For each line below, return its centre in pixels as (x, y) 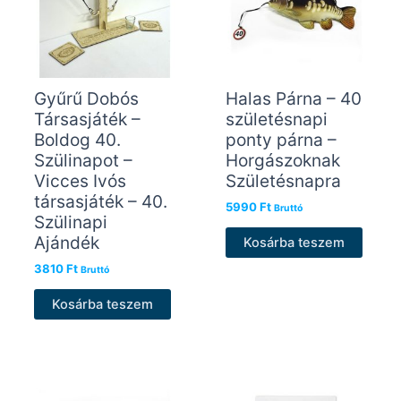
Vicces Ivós (80, 180)
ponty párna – (281, 139)
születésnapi (276, 119)
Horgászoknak (282, 160)
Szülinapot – (83, 160)
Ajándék (66, 242)
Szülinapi (70, 222)
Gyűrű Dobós (86, 98)
